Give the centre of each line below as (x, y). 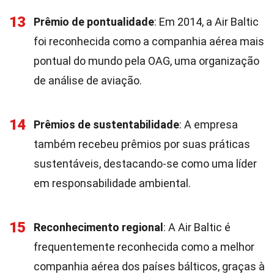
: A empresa (209, 124)
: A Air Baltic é (197, 227)
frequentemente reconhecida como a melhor (144, 247)
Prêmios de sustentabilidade (106, 124)
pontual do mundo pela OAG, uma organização (146, 61)
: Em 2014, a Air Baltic (206, 22)
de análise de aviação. (88, 80)
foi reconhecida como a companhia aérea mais (149, 41)
